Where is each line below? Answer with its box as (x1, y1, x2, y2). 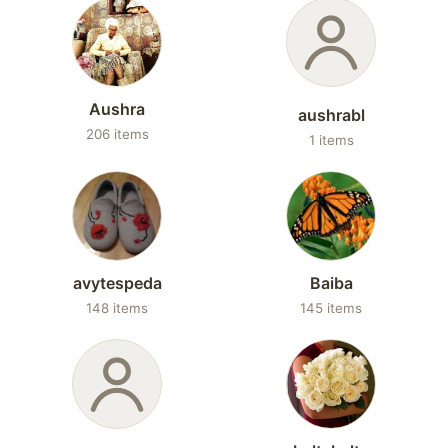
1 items (308, 132, 354, 148)
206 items (85, 126, 149, 142)
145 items (300, 300, 362, 316)
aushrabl (297, 105, 365, 125)
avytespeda (72, 273, 162, 293)
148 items (86, 300, 148, 316)
